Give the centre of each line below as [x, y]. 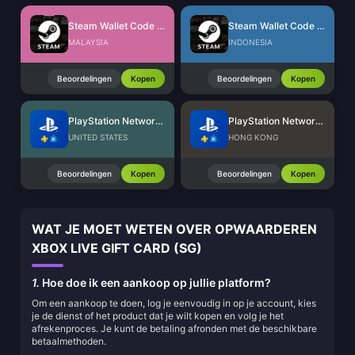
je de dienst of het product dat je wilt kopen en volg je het [158, 316]
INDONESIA [250, 42]
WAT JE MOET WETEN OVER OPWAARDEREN [174, 229]
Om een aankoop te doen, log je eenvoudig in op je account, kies [174, 303]
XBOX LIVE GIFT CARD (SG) [117, 248]
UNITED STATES [98, 137]
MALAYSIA [88, 42]
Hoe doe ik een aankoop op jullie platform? [155, 282]
